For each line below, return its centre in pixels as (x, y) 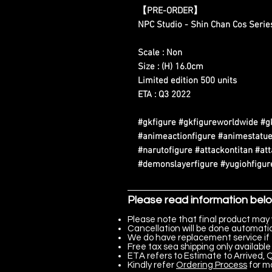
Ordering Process (212, 265)
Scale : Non (160, 53)
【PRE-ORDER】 (170, 11)
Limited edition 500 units (187, 81)
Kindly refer (152, 265)
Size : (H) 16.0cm (171, 67)
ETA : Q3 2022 (164, 95)
